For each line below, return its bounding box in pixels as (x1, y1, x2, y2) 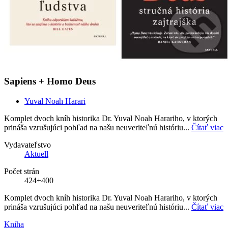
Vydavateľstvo (4, 140, 51, 149)
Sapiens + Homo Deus (4, 76, 96, 87)
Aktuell (24, 149, 48, 158)
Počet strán (4, 166, 39, 176)
